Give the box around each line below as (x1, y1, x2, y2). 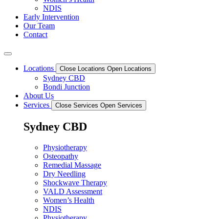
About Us (23, 91, 54, 100)
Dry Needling (43, 169, 86, 178)
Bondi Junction (43, 83, 90, 91)
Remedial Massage (43, 160, 101, 169)
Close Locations (60, 65, 105, 72)
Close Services (55, 102, 98, 109)
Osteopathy (43, 152, 78, 160)
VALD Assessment (43, 187, 102, 196)
